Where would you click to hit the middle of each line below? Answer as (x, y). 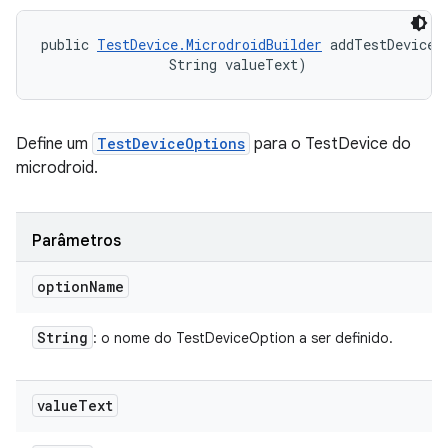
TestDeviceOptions (171, 143)
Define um (54, 144)
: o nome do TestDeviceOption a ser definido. (243, 338)
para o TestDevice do (330, 144)
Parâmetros (76, 241)
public (69, 44)
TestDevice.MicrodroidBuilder (209, 44)
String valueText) (174, 64)
